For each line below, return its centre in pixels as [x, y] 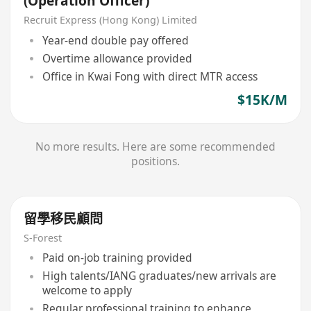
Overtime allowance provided [117, 58]
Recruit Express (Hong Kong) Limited [111, 20]
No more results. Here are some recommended [155, 147]
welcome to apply [87, 291]
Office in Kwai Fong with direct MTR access [150, 77]
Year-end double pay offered [115, 40]
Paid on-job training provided [117, 258]
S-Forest [43, 237]
